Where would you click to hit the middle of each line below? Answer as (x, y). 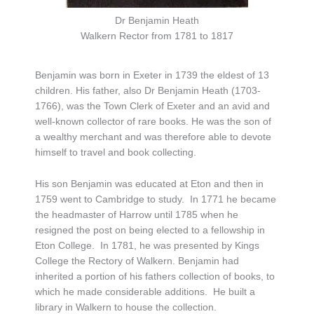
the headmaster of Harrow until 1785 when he (137, 214)
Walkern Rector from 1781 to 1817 (157, 36)
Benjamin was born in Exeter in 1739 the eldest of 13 (152, 75)
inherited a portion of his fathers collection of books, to (155, 276)
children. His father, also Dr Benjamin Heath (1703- (148, 91)
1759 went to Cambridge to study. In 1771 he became (156, 199)
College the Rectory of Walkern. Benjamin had (137, 260)
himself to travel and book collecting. (116, 152)
